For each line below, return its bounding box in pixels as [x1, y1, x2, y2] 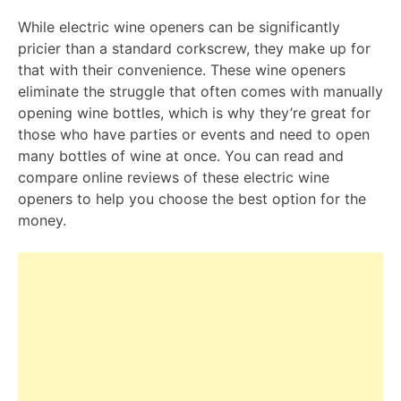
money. [18, 210, 66, 229]
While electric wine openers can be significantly [18, 17, 340, 36]
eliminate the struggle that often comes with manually [18, 81, 383, 100]
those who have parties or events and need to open [18, 124, 370, 143]
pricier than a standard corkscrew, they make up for [18, 38, 371, 57]
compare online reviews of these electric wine [18, 167, 329, 186]
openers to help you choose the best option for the [18, 189, 366, 208]
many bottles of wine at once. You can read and [18, 146, 344, 165]
